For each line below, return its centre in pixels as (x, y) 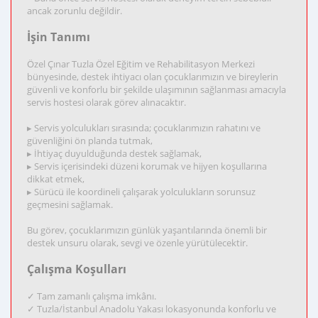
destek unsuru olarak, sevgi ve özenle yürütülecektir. (137, 243)
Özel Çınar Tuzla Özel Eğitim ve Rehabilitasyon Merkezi (141, 64)
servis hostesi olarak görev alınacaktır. (106, 102)
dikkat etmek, (56, 179)
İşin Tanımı (59, 37)
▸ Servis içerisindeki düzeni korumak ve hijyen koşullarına (147, 166)
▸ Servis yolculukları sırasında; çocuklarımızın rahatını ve (144, 128)
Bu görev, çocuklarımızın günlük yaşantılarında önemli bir (147, 230)
